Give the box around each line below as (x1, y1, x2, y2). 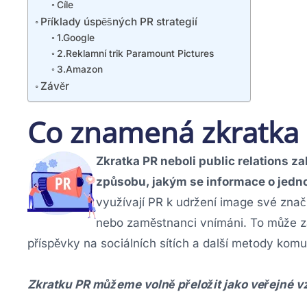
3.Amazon (56, 63, 103, 75)
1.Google (56, 32, 95, 43)
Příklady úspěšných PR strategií (40, 14, 198, 28)
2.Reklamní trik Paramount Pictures (56, 47, 214, 59)
